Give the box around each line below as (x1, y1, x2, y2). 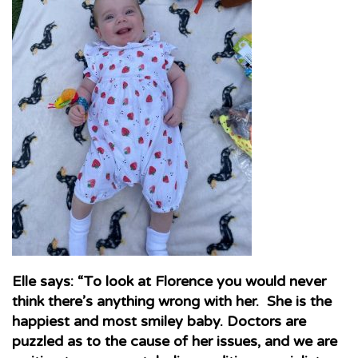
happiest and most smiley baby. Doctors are (12, 312, 306, 330)
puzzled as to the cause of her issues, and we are (12, 332, 337, 350)
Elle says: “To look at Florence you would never (12, 272, 326, 290)
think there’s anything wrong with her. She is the (12, 292, 332, 310)
